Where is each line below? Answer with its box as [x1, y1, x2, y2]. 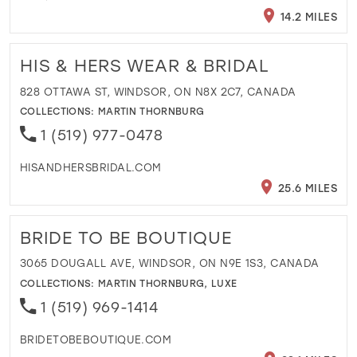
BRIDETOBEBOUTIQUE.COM [19, 331, 172, 346]
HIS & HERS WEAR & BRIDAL [19, 54, 269, 77]
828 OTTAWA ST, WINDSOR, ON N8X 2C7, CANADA [19, 84, 296, 98]
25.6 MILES [274, 181, 338, 195]
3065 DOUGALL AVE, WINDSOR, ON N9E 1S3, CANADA [19, 256, 320, 270]
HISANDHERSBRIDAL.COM [19, 159, 162, 174]
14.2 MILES [277, 9, 338, 23]
